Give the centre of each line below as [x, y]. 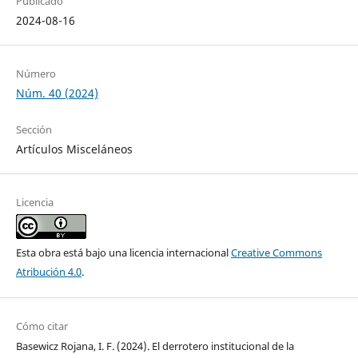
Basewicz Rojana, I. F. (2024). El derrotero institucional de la [155, 346]
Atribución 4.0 [48, 271]
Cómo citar [42, 326]
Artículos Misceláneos [74, 149]
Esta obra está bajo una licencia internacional [123, 252]
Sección [34, 129]
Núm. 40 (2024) [57, 93]
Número [36, 73]
